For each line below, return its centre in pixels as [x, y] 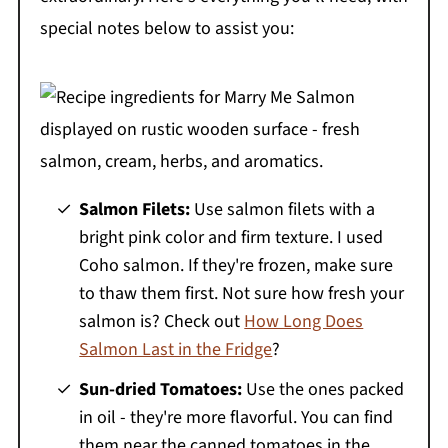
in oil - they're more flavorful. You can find [236, 417]
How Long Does [304, 321]
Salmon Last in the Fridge [176, 349]
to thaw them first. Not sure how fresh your [242, 293]
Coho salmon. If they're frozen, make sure [236, 265]
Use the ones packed [323, 389]
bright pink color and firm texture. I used [231, 237]
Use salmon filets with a [283, 209]
